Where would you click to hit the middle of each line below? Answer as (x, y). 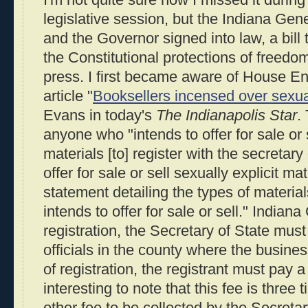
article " (68, 97)
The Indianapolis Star (227, 116)
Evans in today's (100, 116)
